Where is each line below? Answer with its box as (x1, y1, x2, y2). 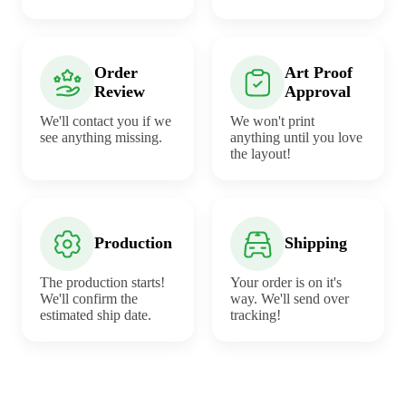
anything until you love (230, 129, 362, 145)
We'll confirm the (40, 290, 138, 306)
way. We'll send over (230, 290, 349, 306)
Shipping (285, 234, 347, 253)
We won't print (230, 112, 314, 129)
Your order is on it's (230, 274, 342, 290)
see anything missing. (40, 129, 162, 145)
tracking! (230, 306, 281, 323)
